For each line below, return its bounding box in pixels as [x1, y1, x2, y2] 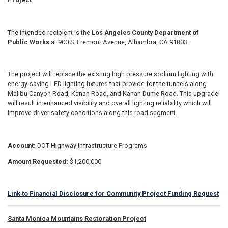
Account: [8, 141, 37, 149]
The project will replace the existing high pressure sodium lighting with [8, 70, 213, 78]
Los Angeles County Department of [92, 28, 199, 36]
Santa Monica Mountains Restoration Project [8, 215, 146, 223]
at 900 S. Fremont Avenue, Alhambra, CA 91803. [49, 38, 189, 46]
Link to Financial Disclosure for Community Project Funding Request [8, 190, 219, 198]
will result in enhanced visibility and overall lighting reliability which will [8, 99, 212, 107]
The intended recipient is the [8, 28, 92, 36]
